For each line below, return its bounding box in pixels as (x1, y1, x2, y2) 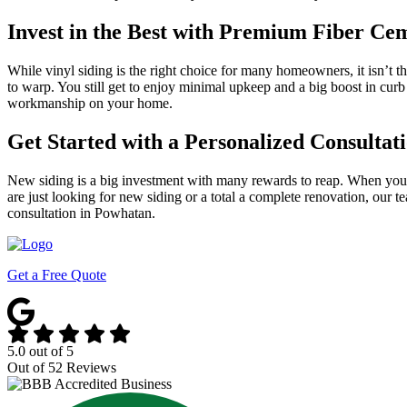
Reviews (63, 360, 116, 376)
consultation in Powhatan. (7, 205, 155, 222)
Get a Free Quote (7, 267, 106, 283)
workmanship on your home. (7, 95, 173, 112)
